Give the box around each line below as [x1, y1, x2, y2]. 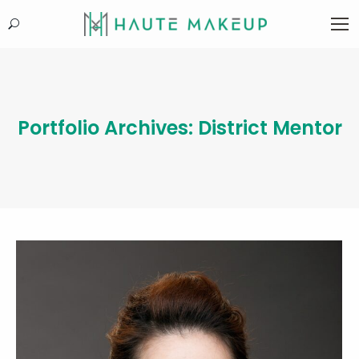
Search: [7, 17, 54, 36]
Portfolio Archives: [17, 115, 198, 141]
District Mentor [197, 115, 342, 141]
